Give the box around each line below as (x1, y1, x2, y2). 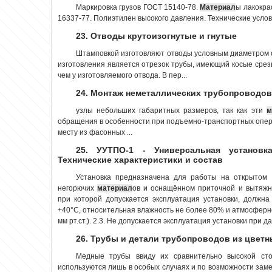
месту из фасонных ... (58, 127, 132, 137)
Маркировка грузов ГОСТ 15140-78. (76, 2, 200, 12)
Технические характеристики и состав (58, 154, 223, 165)
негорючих (58, 183, 98, 192)
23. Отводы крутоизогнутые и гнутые (76, 30, 237, 41)
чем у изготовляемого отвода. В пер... (58, 70, 187, 80)
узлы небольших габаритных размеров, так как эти (76, 106, 267, 115)
